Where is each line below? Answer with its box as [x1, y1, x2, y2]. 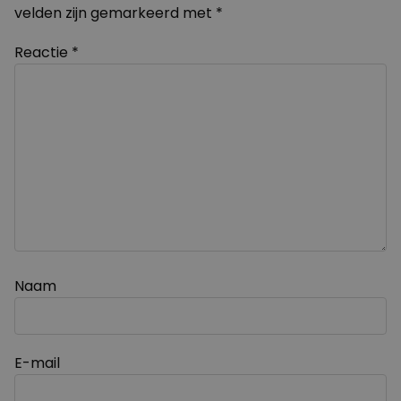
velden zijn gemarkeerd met [14, 3, 216, 23]
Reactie [14, 42, 72, 63]
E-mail [14, 353, 60, 373]
